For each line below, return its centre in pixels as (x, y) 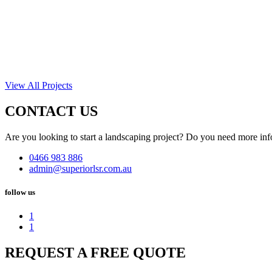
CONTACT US (51, 111)
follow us (20, 192)
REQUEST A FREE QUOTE (95, 252)
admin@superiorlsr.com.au (80, 168)
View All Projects (39, 85)
